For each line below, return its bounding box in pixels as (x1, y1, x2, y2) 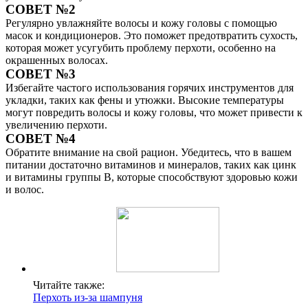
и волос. (5, 184, 44, 195)
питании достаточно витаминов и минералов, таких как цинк (5, 159, 296, 170)
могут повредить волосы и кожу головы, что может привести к (5, 107, 302, 118)
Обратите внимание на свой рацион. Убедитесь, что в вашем (5, 146, 291, 158)
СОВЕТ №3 (5, 67, 76, 81)
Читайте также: (33, 279, 104, 291)
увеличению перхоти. (5, 119, 107, 131)
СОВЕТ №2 (5, 2, 76, 16)
